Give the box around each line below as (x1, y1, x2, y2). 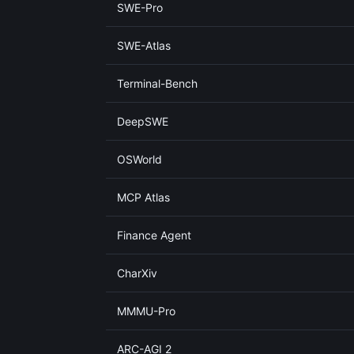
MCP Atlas (117, 190, 170, 204)
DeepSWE (117, 115, 168, 128)
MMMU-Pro (117, 304, 175, 318)
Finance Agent (117, 228, 191, 242)
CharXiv (117, 266, 157, 280)
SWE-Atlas (117, 39, 171, 52)
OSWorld (117, 153, 162, 166)
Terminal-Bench (117, 77, 198, 90)
